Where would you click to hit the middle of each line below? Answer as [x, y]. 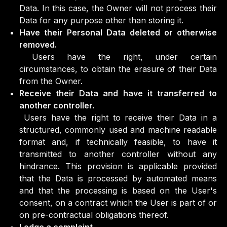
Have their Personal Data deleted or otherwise [118, 32]
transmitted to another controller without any [118, 154]
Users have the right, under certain [118, 57]
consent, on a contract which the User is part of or [118, 203]
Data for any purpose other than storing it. [101, 20]
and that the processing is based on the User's [118, 191]
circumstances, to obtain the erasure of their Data [118, 69]
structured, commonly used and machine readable [118, 130]
